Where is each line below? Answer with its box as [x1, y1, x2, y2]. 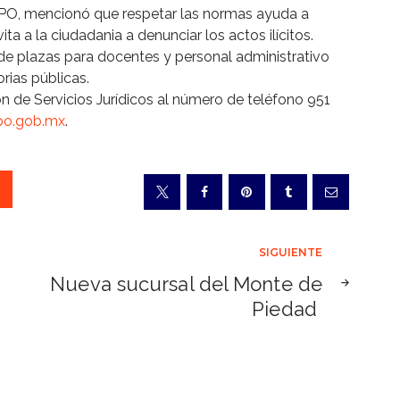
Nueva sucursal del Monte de [50, 272, 322, 296]
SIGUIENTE [259, 246, 322, 260]
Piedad [252, 297, 322, 321]
